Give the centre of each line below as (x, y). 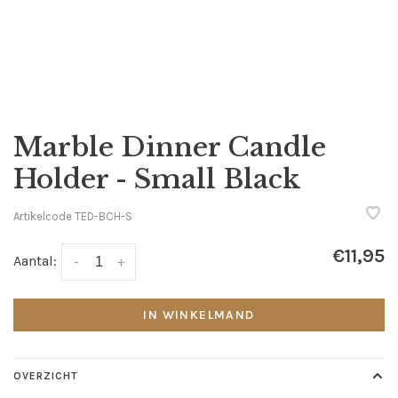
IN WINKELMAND (199, 315)
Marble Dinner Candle (170, 147)
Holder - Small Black (157, 179)
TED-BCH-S (102, 216)
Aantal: (35, 261)
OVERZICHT (46, 376)
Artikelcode (43, 216)
